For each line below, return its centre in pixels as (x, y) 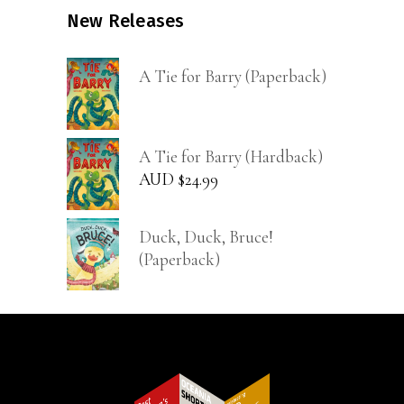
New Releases (126, 21)
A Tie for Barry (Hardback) (231, 157)
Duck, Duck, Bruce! (206, 237)
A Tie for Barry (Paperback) (233, 77)
